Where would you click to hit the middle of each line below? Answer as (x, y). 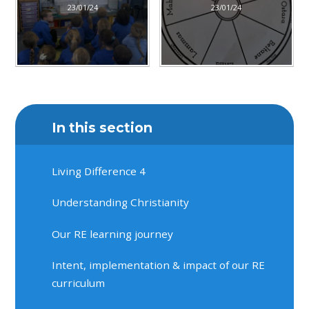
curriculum (79, 283)
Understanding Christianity (121, 202)
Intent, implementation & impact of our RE (159, 265)
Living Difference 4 (99, 171)
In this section (102, 127)
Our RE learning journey (113, 233)
